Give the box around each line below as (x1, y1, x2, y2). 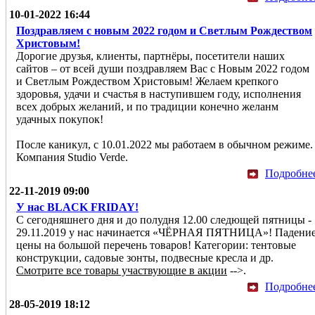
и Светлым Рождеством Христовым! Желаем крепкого (16, 75, 278, 87)
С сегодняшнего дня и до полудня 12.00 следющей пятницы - (16, 213, 311, 226)
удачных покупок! (16, 112, 106, 125)
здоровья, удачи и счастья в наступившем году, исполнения (16, 87, 301, 100)
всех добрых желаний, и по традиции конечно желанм (16, 100, 278, 112)
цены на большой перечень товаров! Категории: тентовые (16, 238, 296, 251)
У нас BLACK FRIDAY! (16, 200, 139, 213)
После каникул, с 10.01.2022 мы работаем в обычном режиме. (16, 138, 313, 150)
